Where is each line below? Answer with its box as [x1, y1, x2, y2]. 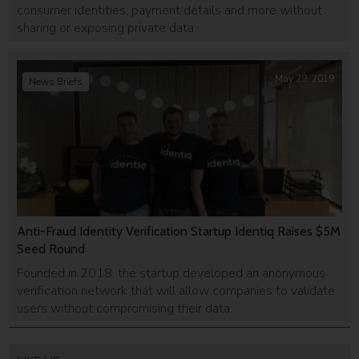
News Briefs [29, 75, 83, 88]
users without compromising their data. [17, 299, 233, 317]
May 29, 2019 [274, 72, 334, 85]
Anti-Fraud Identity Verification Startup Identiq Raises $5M [17, 223, 341, 239]
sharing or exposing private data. [17, 18, 197, 37]
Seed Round [17, 240, 86, 256]
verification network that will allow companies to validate [17, 281, 336, 300]
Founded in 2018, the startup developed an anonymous [17, 264, 326, 282]
